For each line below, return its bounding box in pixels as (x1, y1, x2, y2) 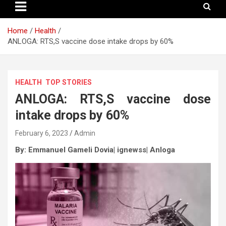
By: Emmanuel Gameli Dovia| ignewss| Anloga (15, 145, 175, 154)
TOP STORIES (45, 78, 92, 86)
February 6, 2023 (15, 129, 68, 137)
